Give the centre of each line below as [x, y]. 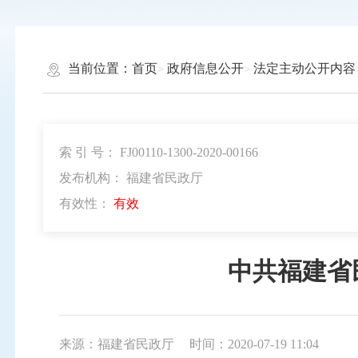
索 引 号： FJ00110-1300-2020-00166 [158, 152]
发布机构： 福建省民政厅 [131, 177]
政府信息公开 [205, 69]
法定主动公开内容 [304, 69]
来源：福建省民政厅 [116, 344]
